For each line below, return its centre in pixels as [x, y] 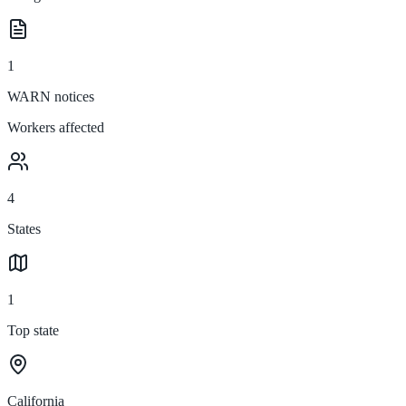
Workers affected [56, 127]
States [24, 228]
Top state [33, 330]
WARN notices [51, 96]
